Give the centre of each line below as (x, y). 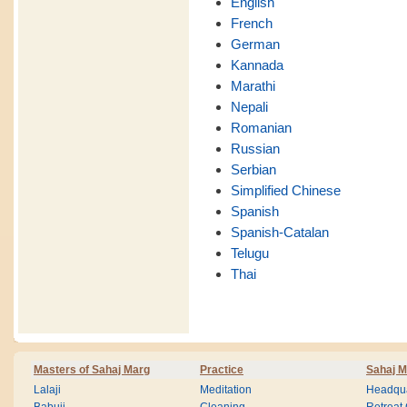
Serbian (253, 170)
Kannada (257, 65)
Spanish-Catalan (279, 233)
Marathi (253, 86)
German (255, 45)
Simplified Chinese (285, 191)
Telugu (249, 253)
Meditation (226, 390)
